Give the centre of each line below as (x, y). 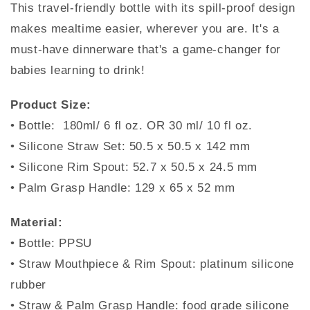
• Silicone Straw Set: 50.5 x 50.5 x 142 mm (130, 147)
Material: (37, 223)
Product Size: (51, 105)
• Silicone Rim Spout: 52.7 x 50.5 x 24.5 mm (134, 167)
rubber (28, 285)
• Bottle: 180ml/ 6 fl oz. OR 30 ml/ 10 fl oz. (131, 126)
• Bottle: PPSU (51, 244)
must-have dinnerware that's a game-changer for (146, 50)
